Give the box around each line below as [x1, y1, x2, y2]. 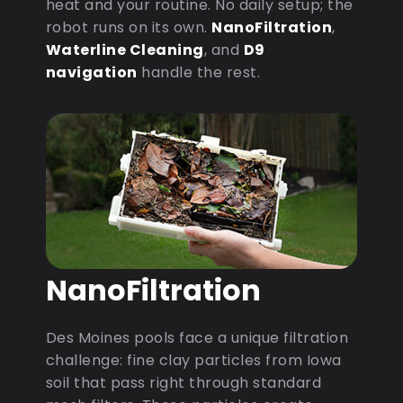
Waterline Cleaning [45, 39, 204, 60]
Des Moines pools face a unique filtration [45, 327, 349, 348]
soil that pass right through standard [45, 372, 322, 393]
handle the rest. [137, 61, 261, 83]
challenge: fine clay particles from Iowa [45, 349, 342, 371]
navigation [45, 61, 138, 83]
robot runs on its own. [45, 16, 212, 38]
